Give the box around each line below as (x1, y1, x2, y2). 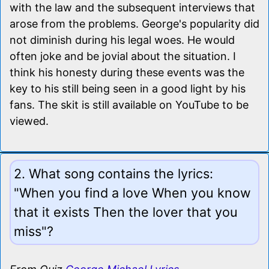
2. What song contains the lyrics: (14, 165, 213, 181)
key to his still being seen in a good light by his (10, 82, 246, 95)
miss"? (14, 223, 53, 239)
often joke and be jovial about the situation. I (10, 49, 236, 62)
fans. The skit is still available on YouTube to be (10, 98, 249, 111)
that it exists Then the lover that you (14, 204, 238, 220)
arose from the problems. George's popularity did (10, 17, 259, 30)
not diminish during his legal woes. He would (10, 33, 235, 46)
